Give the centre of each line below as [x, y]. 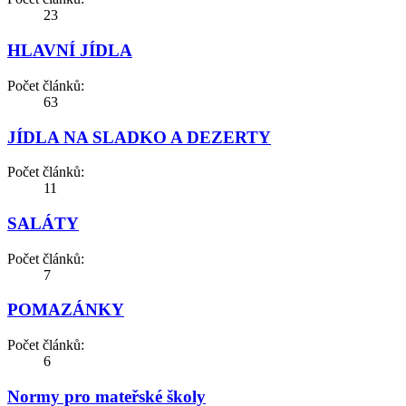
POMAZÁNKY [66, 310]
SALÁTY [43, 224]
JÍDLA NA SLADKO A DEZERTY [139, 137]
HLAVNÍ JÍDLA [70, 51]
